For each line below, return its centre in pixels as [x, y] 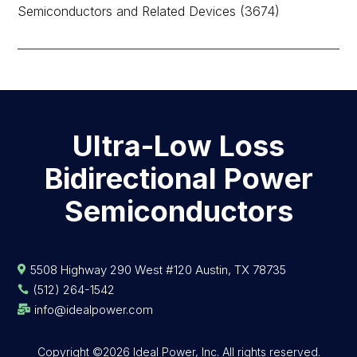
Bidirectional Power [178, 178]
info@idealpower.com [94, 309]
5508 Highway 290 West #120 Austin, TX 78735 [159, 269]
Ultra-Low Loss [178, 145]
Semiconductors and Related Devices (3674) [149, 11]
